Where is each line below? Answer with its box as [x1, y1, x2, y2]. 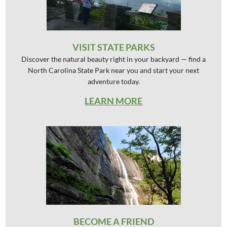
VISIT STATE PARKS [72, 41, 155, 53]
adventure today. [87, 77, 140, 86]
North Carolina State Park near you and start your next [28, 65, 199, 74]
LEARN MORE [85, 95, 142, 106]
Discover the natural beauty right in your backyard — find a [21, 54, 206, 63]
